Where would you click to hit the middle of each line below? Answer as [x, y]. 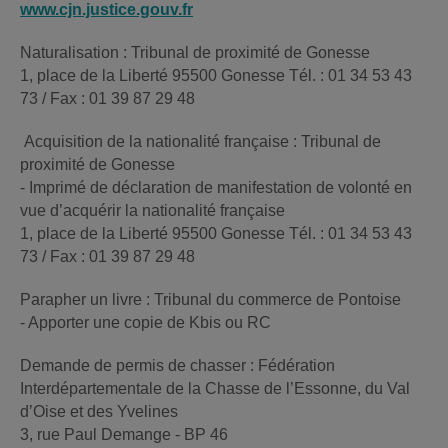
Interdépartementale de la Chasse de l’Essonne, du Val [215, 389]
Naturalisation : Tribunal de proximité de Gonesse [195, 53]
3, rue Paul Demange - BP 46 [124, 435]
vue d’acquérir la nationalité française [152, 211]
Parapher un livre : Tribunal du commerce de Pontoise [210, 300]
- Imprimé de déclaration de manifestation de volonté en [216, 188]
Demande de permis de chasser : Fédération [177, 366]
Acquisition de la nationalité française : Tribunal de [200, 142]
